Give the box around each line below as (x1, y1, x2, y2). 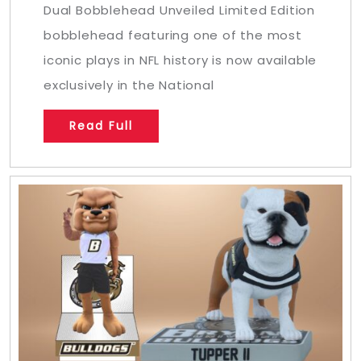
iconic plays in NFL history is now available (44, 52, 317, 69)
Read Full (69, 118, 133, 135)
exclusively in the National (44, 77, 214, 94)
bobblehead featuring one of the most (44, 27, 302, 44)
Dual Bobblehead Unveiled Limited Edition (44, 2, 315, 19)
